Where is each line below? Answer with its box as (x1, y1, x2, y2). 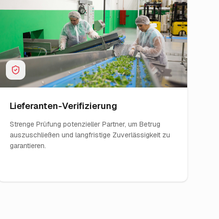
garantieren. (9, 141, 46, 150)
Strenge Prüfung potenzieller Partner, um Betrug (9, 120, 160, 129)
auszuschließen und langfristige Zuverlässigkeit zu (9, 131, 170, 139)
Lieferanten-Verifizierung (9, 100, 117, 111)
